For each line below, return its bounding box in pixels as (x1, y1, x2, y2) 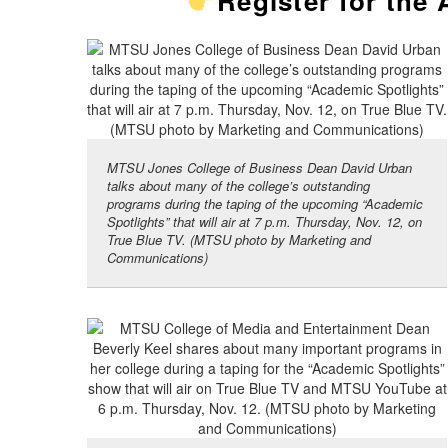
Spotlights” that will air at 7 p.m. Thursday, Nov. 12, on (107, 212, 422, 232)
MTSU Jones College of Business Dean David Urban (107, 158, 412, 178)
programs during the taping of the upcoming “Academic (107, 194, 423, 214)
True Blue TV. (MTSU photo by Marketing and (107, 230, 371, 250)
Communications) (107, 248, 208, 268)
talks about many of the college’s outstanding (107, 176, 370, 196)
